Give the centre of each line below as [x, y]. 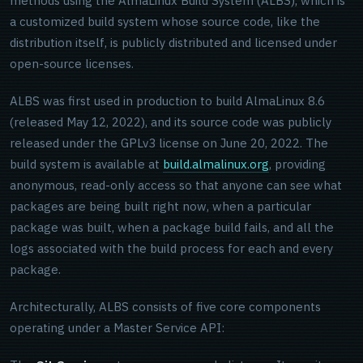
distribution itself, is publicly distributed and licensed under [173, 43]
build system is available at [86, 164]
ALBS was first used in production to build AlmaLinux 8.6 [167, 101]
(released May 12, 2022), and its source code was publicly [171, 122]
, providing [297, 164]
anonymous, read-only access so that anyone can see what [176, 185]
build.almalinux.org [216, 164]
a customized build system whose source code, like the [165, 21]
